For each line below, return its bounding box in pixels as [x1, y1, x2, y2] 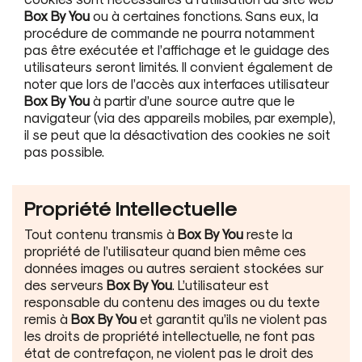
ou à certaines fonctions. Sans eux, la [90, 6, 318, 23]
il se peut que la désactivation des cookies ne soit [24, 125, 330, 142]
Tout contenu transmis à [24, 225, 178, 242]
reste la [243, 225, 293, 242]
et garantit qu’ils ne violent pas [137, 309, 327, 326]
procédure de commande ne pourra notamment [24, 23, 315, 40]
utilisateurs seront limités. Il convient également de [24, 57, 333, 74]
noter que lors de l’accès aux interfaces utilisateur [24, 74, 329, 91]
